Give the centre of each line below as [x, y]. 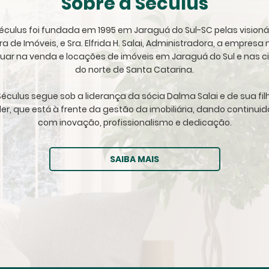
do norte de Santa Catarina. [134, 70]
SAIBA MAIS [134, 159]
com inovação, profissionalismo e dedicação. [134, 123]
